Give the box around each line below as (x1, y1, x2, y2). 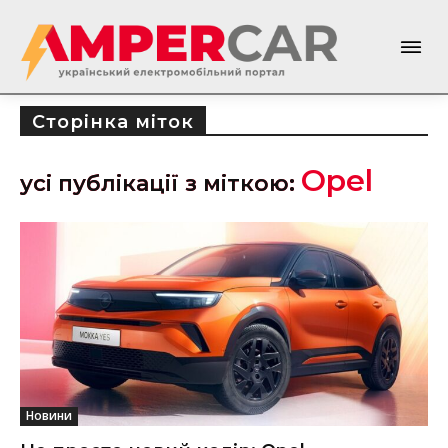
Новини (26, 406, 72, 424)
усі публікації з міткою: (20, 169, 301, 197)
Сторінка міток (32, 110, 194, 133)
